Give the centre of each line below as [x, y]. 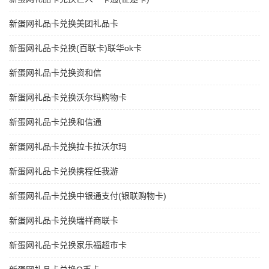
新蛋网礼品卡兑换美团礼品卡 [64, 24]
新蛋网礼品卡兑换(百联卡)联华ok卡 [75, 48]
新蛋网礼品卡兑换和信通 [55, 122]
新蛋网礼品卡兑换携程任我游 [64, 171]
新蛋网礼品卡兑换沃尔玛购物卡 [68, 98]
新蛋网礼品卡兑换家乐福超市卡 [68, 245]
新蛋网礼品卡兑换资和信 [55, 73]
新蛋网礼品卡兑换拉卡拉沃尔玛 [68, 147]
